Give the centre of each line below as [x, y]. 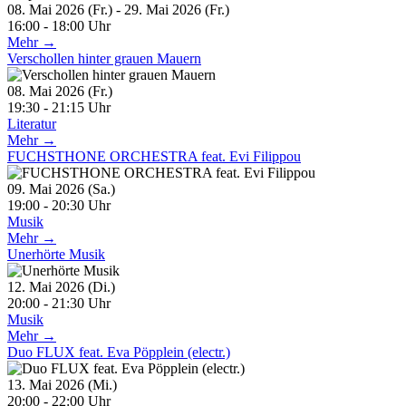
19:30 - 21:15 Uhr [59, 107]
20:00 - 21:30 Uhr [59, 303]
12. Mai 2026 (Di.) [68, 286]
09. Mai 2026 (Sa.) [68, 188]
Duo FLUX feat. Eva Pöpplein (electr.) [119, 352]
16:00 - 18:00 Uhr [59, 25]
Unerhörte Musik [56, 254]
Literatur [32, 123]
